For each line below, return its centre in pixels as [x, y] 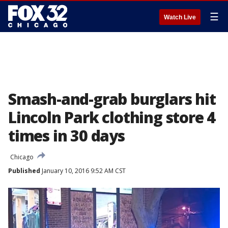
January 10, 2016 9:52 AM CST [83, 171]
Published [24, 171]
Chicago [22, 157]
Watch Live [180, 17]
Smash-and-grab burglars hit [112, 99]
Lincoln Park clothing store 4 [112, 117]
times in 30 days [66, 136]
